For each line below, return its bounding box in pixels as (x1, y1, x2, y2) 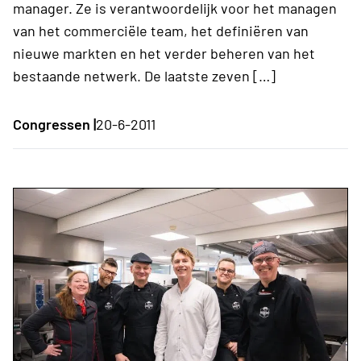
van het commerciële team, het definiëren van (13, 21, 309, 39)
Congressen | (13, 114, 96, 133)
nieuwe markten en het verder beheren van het (13, 44, 315, 62)
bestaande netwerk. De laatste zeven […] (13, 66, 276, 85)
